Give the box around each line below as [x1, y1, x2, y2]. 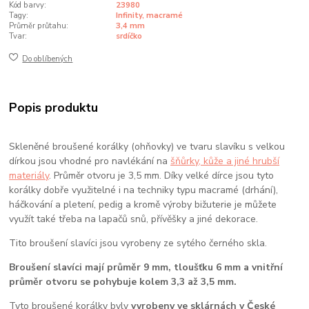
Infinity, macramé [115, 10, 183, 21]
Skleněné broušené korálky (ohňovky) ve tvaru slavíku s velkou [9, 140, 286, 154]
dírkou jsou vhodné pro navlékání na [9, 154, 171, 168]
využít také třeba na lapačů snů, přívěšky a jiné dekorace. [9, 212, 259, 226]
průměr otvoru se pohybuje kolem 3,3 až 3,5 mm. [9, 275, 237, 289]
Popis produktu [9, 99, 99, 117]
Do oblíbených [22, 53, 73, 64]
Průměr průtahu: [9, 21, 69, 32]
